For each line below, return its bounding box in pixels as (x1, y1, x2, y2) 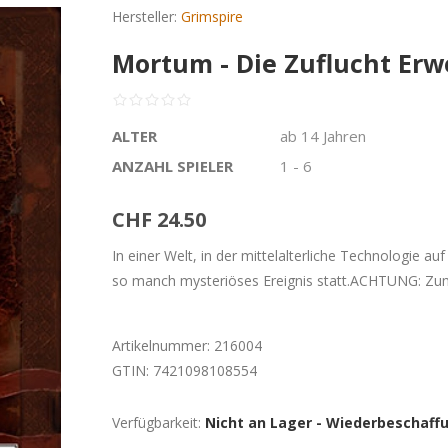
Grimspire (181, 7, 244, 26)
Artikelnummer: (112, 336, 211, 355)
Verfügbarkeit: (112, 413, 202, 432)
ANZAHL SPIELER (112, 156, 234, 176)
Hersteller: (112, 7, 178, 26)
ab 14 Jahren (279, 126, 366, 146)
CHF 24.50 (112, 206, 207, 233)
